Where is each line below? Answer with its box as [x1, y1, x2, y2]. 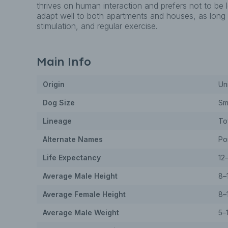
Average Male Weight [43, 208, 119, 217]
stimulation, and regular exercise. [37, 21, 158, 31]
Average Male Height [43, 172, 118, 180]
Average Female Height [43, 190, 126, 198]
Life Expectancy [43, 153, 101, 162]
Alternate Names [43, 135, 103, 144]
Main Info [37, 58, 91, 68]
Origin [43, 80, 65, 89]
